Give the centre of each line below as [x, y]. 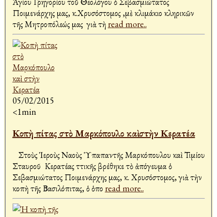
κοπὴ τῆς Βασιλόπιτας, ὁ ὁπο [59, 188]
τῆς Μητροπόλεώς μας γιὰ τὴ [60, 24]
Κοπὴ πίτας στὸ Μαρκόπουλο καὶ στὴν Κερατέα [104, 133]
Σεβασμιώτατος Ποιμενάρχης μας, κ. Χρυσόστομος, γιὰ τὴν [107, 177]
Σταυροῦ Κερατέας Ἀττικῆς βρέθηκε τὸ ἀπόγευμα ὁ [92, 166]
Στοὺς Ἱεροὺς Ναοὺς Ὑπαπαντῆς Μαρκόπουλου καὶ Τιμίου [108, 155]
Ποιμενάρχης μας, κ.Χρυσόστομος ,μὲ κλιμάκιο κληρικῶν [103, 13]
